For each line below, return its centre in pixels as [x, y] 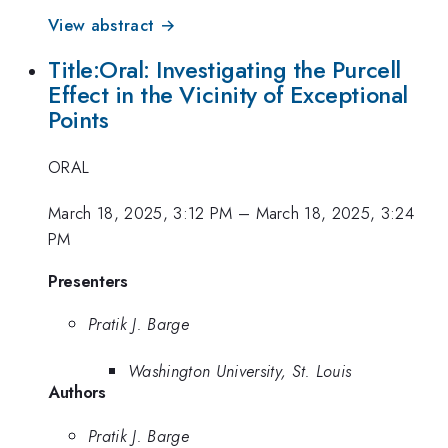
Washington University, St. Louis [240, 370]
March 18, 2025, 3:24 [335, 213]
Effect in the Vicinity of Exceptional [228, 95]
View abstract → [112, 24]
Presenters [88, 280]
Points [78, 120]
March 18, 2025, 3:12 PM [140, 213]
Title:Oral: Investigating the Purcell [224, 70]
